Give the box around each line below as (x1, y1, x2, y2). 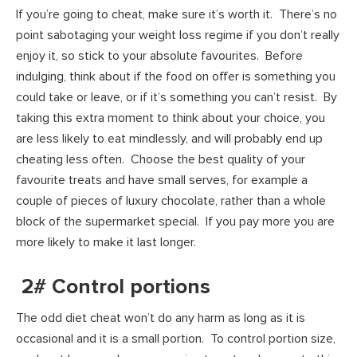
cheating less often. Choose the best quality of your (16, 151, 305, 167)
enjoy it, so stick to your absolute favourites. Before (16, 47, 303, 64)
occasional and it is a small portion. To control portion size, (16, 330, 335, 347)
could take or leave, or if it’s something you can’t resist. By (16, 88, 337, 105)
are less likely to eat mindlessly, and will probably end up (16, 130, 323, 147)
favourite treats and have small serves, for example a (16, 171, 308, 188)
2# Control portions (16, 273, 210, 300)
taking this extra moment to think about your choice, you (16, 109, 325, 126)
